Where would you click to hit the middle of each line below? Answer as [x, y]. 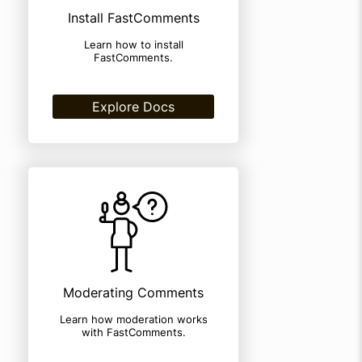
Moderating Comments [133, 293]
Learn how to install [133, 44]
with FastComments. [133, 332]
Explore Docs [133, 107]
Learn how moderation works [133, 319]
